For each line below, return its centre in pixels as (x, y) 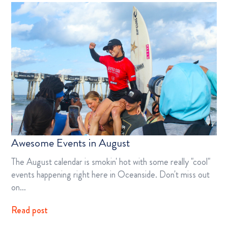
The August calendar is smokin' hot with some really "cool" (111, 162)
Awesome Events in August (70, 143)
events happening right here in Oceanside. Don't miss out (110, 175)
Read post (30, 210)
